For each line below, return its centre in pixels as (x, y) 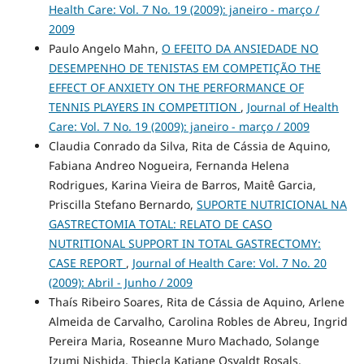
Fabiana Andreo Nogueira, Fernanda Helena (169, 166)
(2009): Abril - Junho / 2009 (120, 283)
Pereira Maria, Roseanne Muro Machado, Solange (184, 341)
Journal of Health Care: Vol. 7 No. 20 (229, 263)
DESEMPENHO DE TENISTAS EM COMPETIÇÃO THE (184, 68)
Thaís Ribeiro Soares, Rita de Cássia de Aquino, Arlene (196, 302)
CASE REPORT (87, 263)
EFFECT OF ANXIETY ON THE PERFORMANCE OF (176, 88)
